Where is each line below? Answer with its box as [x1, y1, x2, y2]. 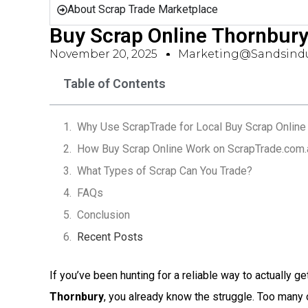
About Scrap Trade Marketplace [67, 3, 218, 16]
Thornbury [49, 290, 104, 303]
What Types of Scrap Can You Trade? [77, 164, 252, 177]
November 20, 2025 [49, 47, 157, 60]
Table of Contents [63, 76, 166, 91]
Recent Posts [77, 230, 143, 243]
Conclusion [77, 208, 130, 221]
